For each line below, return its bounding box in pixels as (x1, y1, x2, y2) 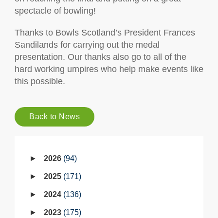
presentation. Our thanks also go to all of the (15, 52, 186, 62)
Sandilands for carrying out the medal (15, 40, 160, 50)
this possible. (15, 76, 65, 86)
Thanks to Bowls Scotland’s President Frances (15, 28, 195, 37)
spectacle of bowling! (15, 6, 98, 16)
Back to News (29, 112, 80, 121)
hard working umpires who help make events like (15, 64, 203, 74)
